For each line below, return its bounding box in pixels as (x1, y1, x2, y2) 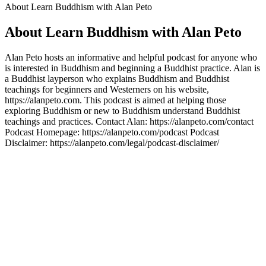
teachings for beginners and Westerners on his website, (5, 84, 209, 94)
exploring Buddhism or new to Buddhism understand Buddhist (5, 105, 240, 116)
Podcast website (5, 148, 65, 159)
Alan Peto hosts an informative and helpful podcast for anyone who (5, 52, 257, 62)
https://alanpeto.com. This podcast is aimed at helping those (5, 94, 226, 105)
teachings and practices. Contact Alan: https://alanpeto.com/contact (5, 116, 254, 126)
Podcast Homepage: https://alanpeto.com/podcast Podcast (5, 126, 219, 137)
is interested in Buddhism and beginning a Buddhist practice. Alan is (5, 62, 260, 73)
